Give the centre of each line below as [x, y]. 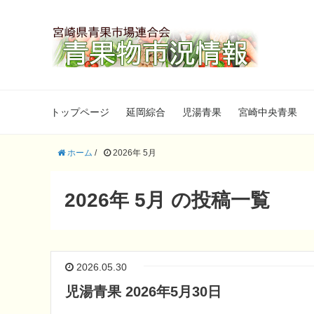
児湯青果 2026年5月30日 [143, 292]
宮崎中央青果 [268, 112]
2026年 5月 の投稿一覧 [167, 200]
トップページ [80, 112]
